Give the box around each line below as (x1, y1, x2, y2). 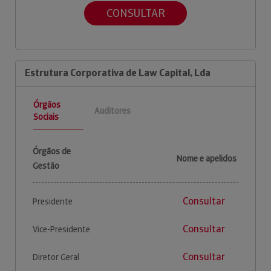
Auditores (94, 105, 131, 117)
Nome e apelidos (177, 152, 237, 164)
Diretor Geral (33, 251, 79, 263)
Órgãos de (33, 145, 71, 157)
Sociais (33, 111, 59, 122)
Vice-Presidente (33, 223, 90, 235)
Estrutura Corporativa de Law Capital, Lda (25, 66, 211, 79)
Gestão (33, 160, 59, 171)
